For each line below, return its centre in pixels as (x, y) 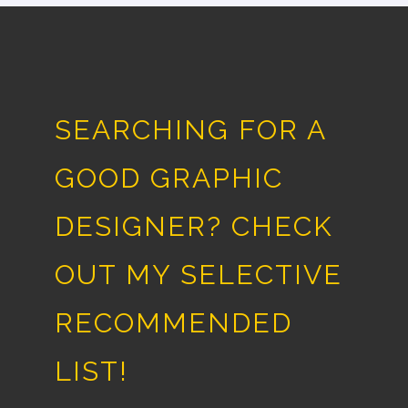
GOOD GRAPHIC (169, 178)
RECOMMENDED (173, 323)
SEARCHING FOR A (190, 130)
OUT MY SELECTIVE (199, 275)
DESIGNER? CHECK (194, 227)
